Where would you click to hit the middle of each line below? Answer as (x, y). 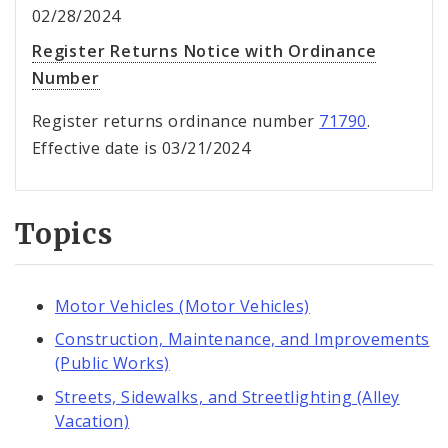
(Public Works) (112, 363)
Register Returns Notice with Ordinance (204, 51)
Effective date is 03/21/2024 (141, 148)
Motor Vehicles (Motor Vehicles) (182, 305)
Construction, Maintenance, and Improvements (242, 339)
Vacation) (92, 420)
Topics (64, 234)
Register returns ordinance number (176, 121)
